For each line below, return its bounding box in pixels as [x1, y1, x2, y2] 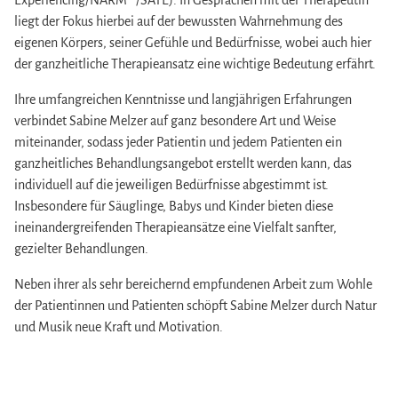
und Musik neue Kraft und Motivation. [14, 319, 224, 334]
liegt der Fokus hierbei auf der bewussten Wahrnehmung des [14, 13, 344, 28]
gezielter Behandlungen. [14, 241, 149, 256]
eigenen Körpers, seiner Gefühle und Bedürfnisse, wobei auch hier [14, 35, 372, 50]
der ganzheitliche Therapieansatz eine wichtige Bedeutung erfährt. [14, 56, 377, 71]
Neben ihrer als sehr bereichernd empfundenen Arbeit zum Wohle [14, 276, 373, 291]
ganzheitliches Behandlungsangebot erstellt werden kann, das [14, 155, 353, 171]
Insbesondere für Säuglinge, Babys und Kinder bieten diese [14, 198, 334, 213]
